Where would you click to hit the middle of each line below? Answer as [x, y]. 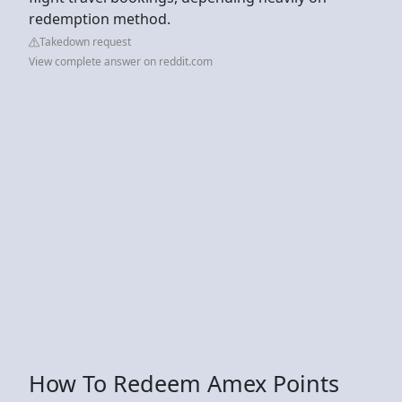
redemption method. [101, 18]
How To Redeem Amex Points [184, 383]
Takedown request [85, 41]
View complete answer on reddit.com [121, 61]
